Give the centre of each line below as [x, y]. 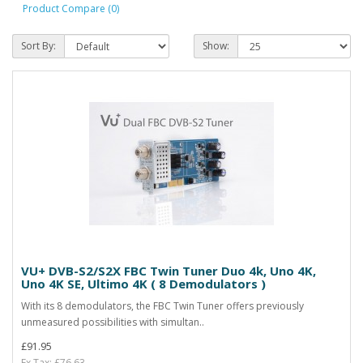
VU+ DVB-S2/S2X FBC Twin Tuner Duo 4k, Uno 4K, [169, 271]
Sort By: [38, 46]
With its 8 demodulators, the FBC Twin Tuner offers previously [162, 306]
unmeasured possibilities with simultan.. [113, 322]
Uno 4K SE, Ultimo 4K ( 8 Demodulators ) [143, 284]
